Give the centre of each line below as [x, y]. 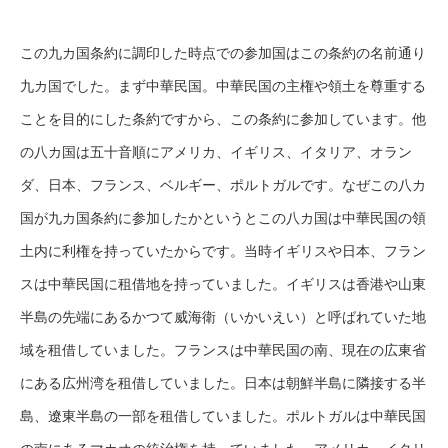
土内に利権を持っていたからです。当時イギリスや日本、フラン [223, 250]
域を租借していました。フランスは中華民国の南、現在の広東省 [223, 349]
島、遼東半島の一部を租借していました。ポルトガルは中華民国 [223, 415]
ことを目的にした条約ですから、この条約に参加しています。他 [223, 118]
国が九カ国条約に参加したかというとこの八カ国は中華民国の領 [223, 217]
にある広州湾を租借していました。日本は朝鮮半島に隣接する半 [223, 382]
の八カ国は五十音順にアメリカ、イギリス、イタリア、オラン [216, 151]
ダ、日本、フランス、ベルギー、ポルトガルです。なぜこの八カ [223, 184]
